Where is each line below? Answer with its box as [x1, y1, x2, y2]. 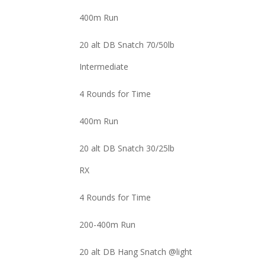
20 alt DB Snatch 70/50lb [79, 39, 175, 50]
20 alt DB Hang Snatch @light [79, 246, 193, 257]
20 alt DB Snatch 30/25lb [79, 143, 175, 154]
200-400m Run [79, 219, 136, 230]
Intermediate [79, 61, 129, 72]
